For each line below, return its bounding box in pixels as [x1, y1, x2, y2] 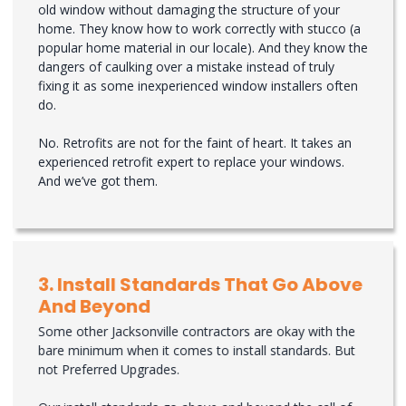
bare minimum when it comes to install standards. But [38, 342, 355, 360]
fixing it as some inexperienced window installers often [38, 77, 358, 95]
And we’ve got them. [38, 172, 158, 190]
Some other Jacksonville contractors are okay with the [38, 323, 355, 341]
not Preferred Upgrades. [38, 361, 179, 379]
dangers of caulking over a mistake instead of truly [38, 58, 334, 76]
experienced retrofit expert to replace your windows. [38, 153, 344, 171]
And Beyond [38, 294, 150, 320]
